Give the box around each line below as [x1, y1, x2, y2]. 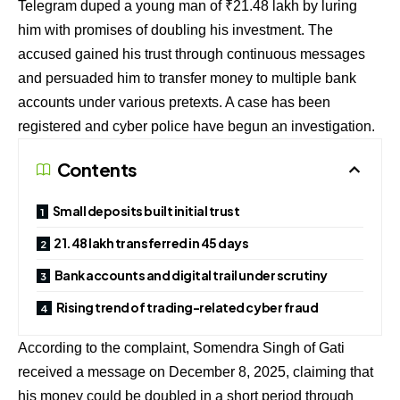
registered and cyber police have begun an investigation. [18, 118, 375, 134]
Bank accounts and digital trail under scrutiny [54, 266, 328, 283]
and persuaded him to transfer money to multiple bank [18, 70, 356, 86]
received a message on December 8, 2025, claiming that [18, 363, 373, 379]
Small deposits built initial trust [52, 202, 240, 219]
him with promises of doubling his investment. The [18, 21, 333, 37]
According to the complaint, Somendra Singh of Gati [18, 339, 345, 355]
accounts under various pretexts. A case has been [18, 94, 330, 110]
